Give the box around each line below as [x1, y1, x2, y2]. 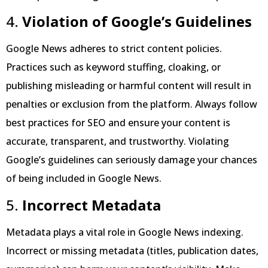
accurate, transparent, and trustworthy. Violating [6, 135, 229, 148]
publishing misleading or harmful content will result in [6, 79, 251, 93]
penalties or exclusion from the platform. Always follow [6, 98, 257, 111]
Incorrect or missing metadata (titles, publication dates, [6, 243, 258, 257]
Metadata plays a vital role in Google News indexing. [6, 225, 243, 239]
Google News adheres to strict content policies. [6, 42, 222, 56]
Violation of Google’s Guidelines [22, 11, 252, 32]
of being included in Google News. [6, 172, 162, 185]
